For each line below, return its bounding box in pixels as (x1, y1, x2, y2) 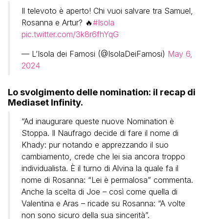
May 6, (168, 48, 193, 59)
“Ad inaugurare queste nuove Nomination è (22, 116, 174, 126)
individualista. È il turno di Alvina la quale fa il (22, 163, 178, 173)
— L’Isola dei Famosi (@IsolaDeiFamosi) (22, 48, 168, 59)
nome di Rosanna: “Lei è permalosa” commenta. (22, 175, 193, 185)
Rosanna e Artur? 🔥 (22, 17, 93, 27)
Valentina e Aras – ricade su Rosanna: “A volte (22, 198, 185, 208)
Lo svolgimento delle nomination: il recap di (8, 87, 196, 97)
